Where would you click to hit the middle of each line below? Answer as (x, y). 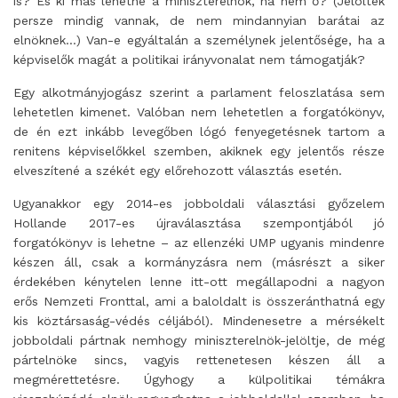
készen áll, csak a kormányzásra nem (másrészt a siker (199, 262)
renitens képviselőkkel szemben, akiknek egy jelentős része (199, 151)
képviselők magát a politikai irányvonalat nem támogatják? (189, 60)
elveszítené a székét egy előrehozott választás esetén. (178, 171)
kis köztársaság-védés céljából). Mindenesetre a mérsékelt (199, 321)
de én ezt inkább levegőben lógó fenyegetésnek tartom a (199, 131)
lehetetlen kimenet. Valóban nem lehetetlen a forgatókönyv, (199, 112)
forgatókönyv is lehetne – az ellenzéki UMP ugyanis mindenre (199, 243)
